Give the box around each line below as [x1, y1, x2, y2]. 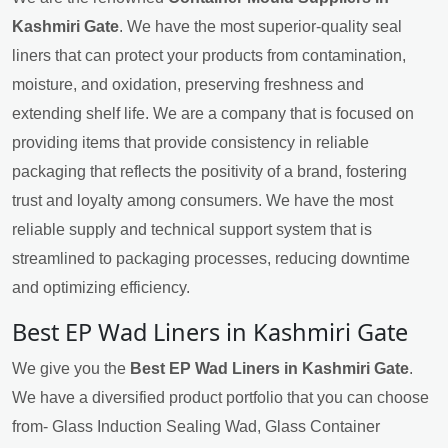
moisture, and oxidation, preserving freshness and [12, 76, 364, 94]
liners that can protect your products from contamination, [12, 47, 406, 65]
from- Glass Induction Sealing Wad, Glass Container [12, 418, 380, 436]
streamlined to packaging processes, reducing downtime [12, 250, 410, 268]
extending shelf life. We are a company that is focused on [12, 105, 414, 123]
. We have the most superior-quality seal [119, 18, 402, 36]
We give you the [12, 360, 130, 378]
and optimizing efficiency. [12, 279, 190, 297]
